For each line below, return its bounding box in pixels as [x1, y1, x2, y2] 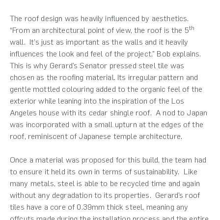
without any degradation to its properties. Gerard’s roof [10, 190, 200, 200]
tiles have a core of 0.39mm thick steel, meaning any [10, 202, 189, 212]
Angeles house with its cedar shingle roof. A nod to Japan [10, 108, 208, 117]
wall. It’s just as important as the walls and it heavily [10, 37, 189, 47]
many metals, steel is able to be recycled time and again [10, 178, 200, 188]
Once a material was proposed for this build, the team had [10, 155, 207, 165]
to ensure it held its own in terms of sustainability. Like [10, 166, 198, 176]
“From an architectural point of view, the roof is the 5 [10, 25, 189, 35]
